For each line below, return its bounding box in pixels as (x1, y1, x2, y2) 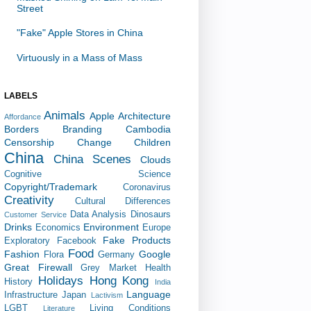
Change (76, 136, 112, 148)
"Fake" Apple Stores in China (16, 27, 143, 39)
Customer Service (4, 210, 67, 219)
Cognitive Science (4, 169, 171, 179)
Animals (44, 108, 85, 122)
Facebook (56, 235, 96, 246)
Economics (35, 222, 81, 233)
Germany (98, 249, 135, 260)
